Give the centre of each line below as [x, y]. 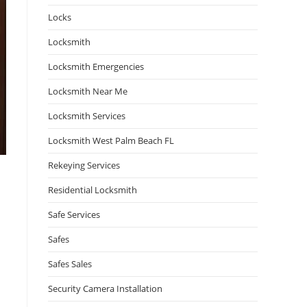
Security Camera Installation [105, 288]
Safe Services [74, 214]
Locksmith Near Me [88, 91]
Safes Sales [70, 264]
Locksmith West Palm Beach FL [111, 140]
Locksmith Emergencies [96, 66]
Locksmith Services [87, 116]
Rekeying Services [84, 165]
